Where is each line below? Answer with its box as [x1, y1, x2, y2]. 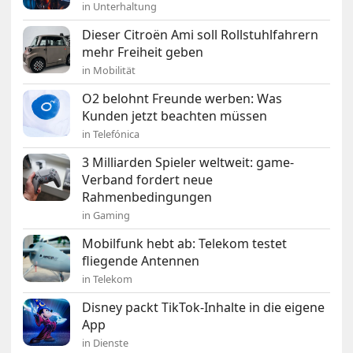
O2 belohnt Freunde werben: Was [82, 90, 283, 108]
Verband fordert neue [82, 171, 214, 189]
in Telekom [82, 272, 133, 287]
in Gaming [82, 208, 131, 223]
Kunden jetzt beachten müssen [82, 107, 268, 125]
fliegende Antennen [82, 252, 200, 270]
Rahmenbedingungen [82, 188, 213, 206]
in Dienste [82, 336, 129, 351]
